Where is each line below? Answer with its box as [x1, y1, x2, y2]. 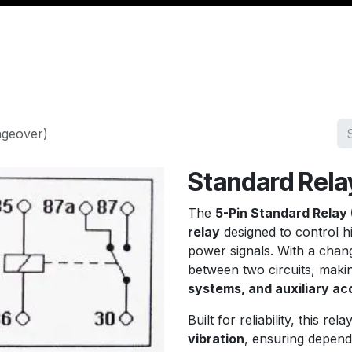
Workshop [241, 72, 295, 86]
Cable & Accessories [96, 72, 204, 86]
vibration [188, 331, 244, 346]
